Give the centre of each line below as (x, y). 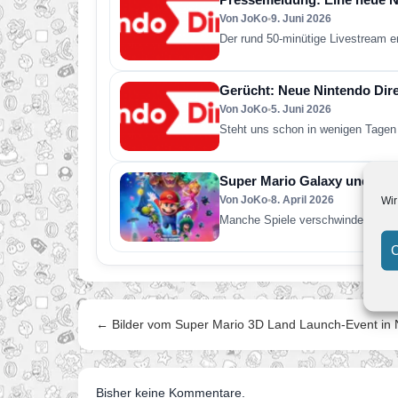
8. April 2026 (302, 200)
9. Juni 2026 (301, 19)
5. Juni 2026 (301, 109)
